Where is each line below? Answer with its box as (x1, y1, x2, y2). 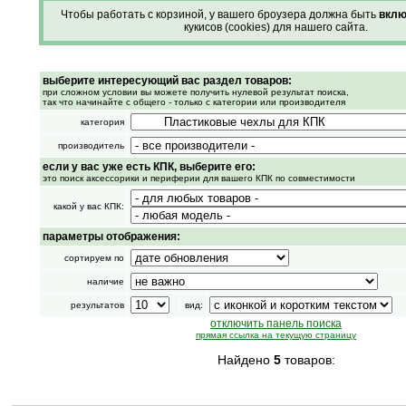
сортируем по (63, 253, 124, 263)
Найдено (217, 353, 274, 367)
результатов (70, 300, 124, 310)
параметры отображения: (42, 230, 180, 243)
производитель (57, 140, 124, 150)
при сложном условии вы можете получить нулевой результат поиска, (42, 87, 349, 97)
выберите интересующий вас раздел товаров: (42, 74, 292, 87)
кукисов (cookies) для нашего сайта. (184, 21, 368, 34)
